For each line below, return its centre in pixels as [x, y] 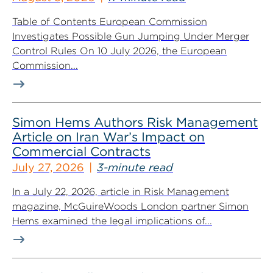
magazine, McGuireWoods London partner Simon [130, 206]
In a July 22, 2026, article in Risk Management [121, 192]
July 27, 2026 [48, 167]
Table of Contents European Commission [110, 22]
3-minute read [135, 167]
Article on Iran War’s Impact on [108, 137]
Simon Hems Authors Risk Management [135, 122]
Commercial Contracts [81, 151]
